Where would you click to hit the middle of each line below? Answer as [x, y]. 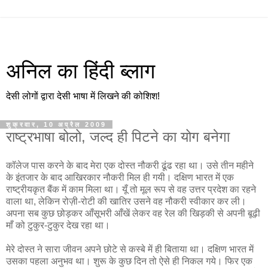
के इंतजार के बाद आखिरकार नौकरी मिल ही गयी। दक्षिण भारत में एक [120, 177]
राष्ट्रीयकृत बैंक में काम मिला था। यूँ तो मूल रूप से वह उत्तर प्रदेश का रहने [131, 189]
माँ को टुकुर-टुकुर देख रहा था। [58, 225]
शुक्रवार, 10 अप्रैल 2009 [56, 124]
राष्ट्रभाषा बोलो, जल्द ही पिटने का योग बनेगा [118, 137]
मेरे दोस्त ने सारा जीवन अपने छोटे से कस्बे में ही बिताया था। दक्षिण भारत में [130, 249]
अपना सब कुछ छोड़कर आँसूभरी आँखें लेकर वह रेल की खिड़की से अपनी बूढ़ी [133, 213]
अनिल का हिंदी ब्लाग [80, 71]
